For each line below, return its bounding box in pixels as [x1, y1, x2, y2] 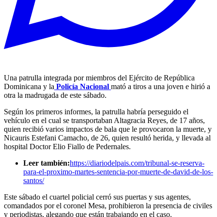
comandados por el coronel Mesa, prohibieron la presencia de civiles [4, 201, 212, 210]
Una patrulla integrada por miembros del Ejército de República [4, 74, 195, 82]
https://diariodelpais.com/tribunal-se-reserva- [70, 159, 204, 168]
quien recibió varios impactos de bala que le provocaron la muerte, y [4, 125, 212, 134]
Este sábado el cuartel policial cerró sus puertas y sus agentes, [4, 193, 191, 201]
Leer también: [23, 159, 70, 168]
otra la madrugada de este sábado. [4, 91, 107, 100]
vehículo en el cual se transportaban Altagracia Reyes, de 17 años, [4, 116, 205, 125]
